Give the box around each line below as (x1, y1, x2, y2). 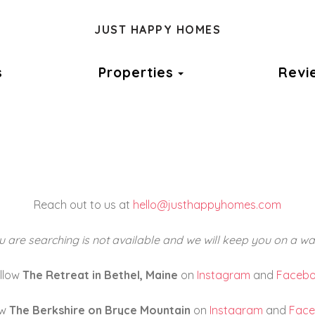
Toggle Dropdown (182, 63, 309, 80)
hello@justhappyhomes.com (133, 198, 281, 212)
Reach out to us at (34, 198, 133, 212)
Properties (98, 64, 174, 81)
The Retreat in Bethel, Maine (22, 268, 178, 282)
